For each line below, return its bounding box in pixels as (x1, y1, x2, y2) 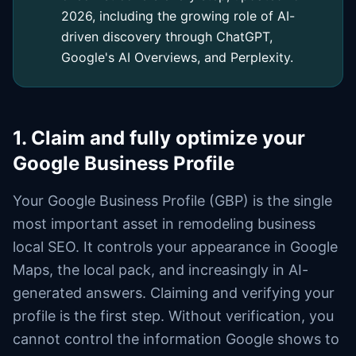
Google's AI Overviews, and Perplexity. (61, 48, 293, 65)
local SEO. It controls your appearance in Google (13, 238, 338, 255)
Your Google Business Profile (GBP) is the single (13, 192, 332, 209)
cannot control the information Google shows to (13, 330, 339, 347)
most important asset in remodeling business (13, 215, 315, 232)
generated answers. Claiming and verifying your (13, 284, 335, 301)
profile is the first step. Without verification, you (13, 307, 334, 324)
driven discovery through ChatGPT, (61, 28, 273, 44)
